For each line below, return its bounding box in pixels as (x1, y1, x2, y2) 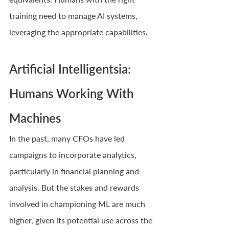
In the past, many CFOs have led (9, 133, 127, 143)
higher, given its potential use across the (9, 215, 154, 225)
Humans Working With (9, 85, 136, 101)
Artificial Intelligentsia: (9, 61, 134, 76)
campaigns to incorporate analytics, (9, 149, 139, 159)
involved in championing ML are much (9, 198, 147, 209)
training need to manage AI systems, (9, 10, 140, 20)
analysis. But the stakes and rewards (9, 182, 141, 192)
